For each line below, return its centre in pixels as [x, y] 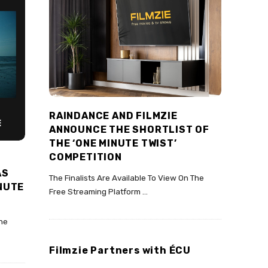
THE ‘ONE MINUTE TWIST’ [113, 144]
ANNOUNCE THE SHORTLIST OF [130, 130]
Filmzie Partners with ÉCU [120, 250]
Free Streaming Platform [95, 192]
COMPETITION [86, 157]
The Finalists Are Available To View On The [127, 178]
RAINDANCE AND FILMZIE [113, 116]
